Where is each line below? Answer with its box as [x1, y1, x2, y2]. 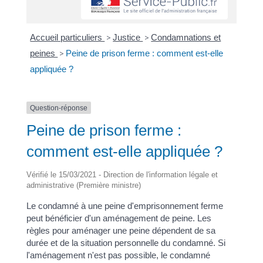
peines [30, 48, 58, 58]
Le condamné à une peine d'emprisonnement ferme [26, 201, 223, 211]
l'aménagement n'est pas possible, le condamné [26, 250, 210, 261]
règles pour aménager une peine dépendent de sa [26, 225, 215, 236]
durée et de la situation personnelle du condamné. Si [26, 238, 225, 248]
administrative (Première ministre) [26, 181, 141, 190]
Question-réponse [29, 103, 87, 112]
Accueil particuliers [30, 32, 105, 42]
